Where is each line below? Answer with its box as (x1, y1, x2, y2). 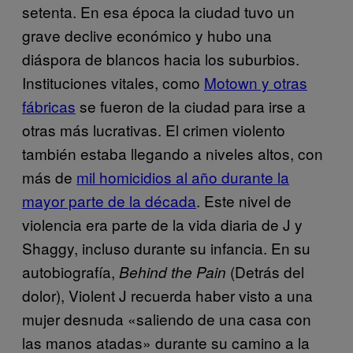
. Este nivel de (196, 189, 292, 211)
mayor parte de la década (22, 189, 196, 211)
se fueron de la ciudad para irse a (76, 95, 306, 117)
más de (22, 165, 76, 188)
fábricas (22, 95, 76, 117)
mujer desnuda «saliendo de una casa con (22, 307, 311, 329)
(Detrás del (226, 260, 304, 282)
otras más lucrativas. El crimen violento (22, 118, 285, 140)
